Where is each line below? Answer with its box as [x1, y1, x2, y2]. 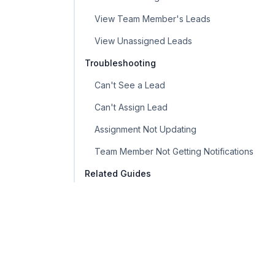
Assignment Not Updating [95, 124, 196, 134]
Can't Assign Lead [95, 102, 168, 112]
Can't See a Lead [95, 80, 165, 90]
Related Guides [85, 168, 151, 179]
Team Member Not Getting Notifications [95, 146, 254, 157]
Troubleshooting [85, 58, 156, 68]
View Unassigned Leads [95, 36, 192, 46]
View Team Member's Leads [95, 14, 211, 24]
